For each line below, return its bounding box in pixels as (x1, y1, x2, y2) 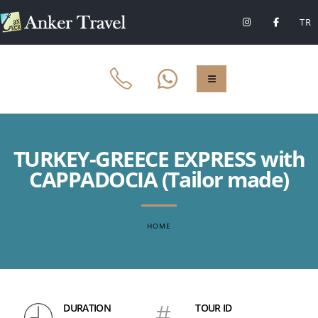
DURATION (63, 301, 111, 314)
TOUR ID (195, 301, 232, 314)
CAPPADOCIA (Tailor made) (29, 165, 289, 194)
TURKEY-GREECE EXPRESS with (13, 144, 305, 173)
